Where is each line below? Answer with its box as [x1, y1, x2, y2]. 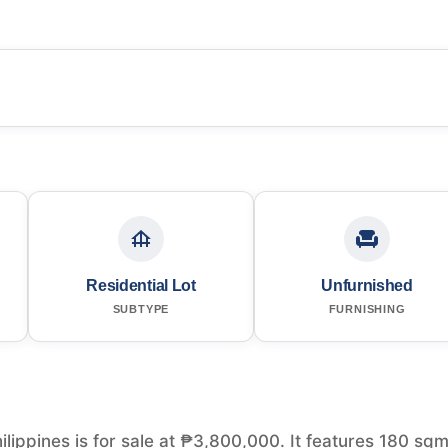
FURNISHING [328, 302, 406, 315]
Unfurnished [321, 276, 413, 294]
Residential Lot [86, 276, 196, 294]
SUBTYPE [112, 302, 170, 315]
